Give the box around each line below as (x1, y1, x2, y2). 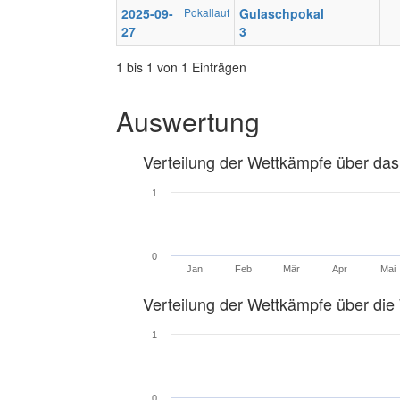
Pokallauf (184, 4, 229, 20)
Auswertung (116, 102, 260, 140)
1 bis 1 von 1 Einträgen (116, 58, 246, 76)
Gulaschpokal (239, 4, 324, 22)
